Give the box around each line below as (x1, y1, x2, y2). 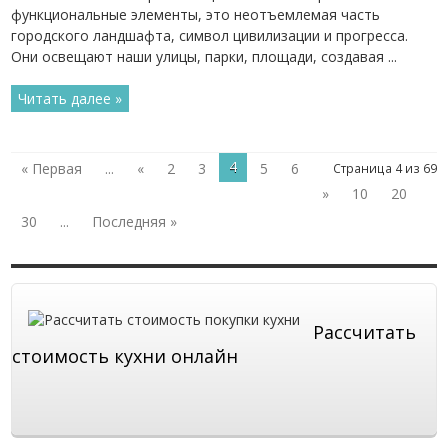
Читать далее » (18, 89, 123, 108)
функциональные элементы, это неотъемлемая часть (11, 5, 381, 24)
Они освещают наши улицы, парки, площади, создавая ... (11, 47, 398, 66)
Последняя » (92, 212, 178, 231)
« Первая (21, 159, 83, 178)
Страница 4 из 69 (332, 160, 437, 176)
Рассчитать (313, 320, 417, 344)
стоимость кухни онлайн (12, 344, 239, 368)
